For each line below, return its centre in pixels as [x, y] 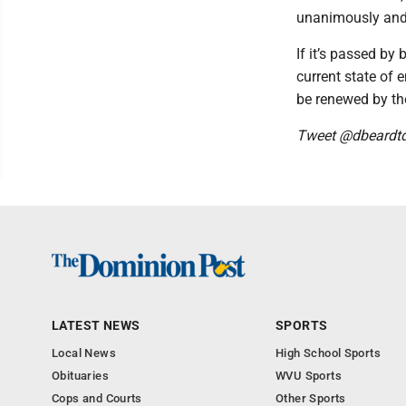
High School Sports [329, 353]
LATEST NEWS [96, 325]
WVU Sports [309, 375]
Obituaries [80, 375]
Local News [84, 353]
